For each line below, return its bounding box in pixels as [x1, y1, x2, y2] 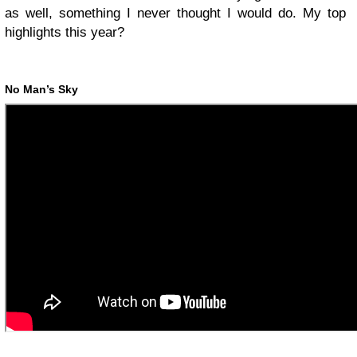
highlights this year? [5, 25, 124, 41]
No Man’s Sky [5, 83, 78, 96]
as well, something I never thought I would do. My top [5, 6, 346, 22]
